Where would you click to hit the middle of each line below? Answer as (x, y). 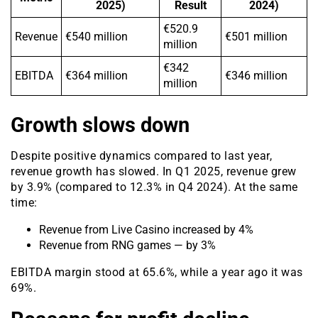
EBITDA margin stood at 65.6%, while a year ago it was (157, 273)
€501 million (256, 37)
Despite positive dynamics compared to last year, (141, 156)
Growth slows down (100, 125)
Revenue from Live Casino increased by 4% (146, 230)
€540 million (97, 37)
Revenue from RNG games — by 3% (127, 246)
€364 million (97, 76)
